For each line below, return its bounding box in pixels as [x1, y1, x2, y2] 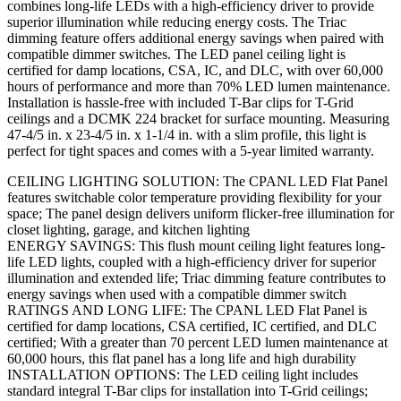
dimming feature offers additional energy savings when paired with [7, 30, 384, 46]
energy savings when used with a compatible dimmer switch [7, 286, 346, 302]
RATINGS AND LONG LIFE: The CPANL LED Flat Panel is [7, 302, 367, 318]
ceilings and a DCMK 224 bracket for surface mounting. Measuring [7, 110, 389, 126]
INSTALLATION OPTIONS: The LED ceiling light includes [7, 366, 358, 382]
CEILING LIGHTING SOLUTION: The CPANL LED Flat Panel [7, 173, 388, 189]
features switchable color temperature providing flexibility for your [7, 189, 381, 205]
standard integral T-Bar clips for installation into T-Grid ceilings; [7, 382, 368, 398]
